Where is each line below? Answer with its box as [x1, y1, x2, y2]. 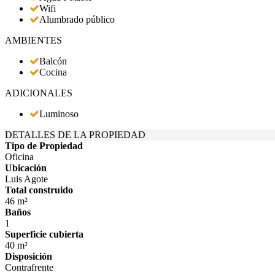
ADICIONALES [5, 88, 72, 98]
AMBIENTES [5, 35, 62, 45]
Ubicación [5, 163, 47, 173]
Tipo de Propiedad [5, 141, 83, 151]
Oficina [5, 152, 34, 162]
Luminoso [39, 109, 79, 119]
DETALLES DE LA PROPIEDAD [5, 130, 145, 140]
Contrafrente [5, 262, 53, 273]
